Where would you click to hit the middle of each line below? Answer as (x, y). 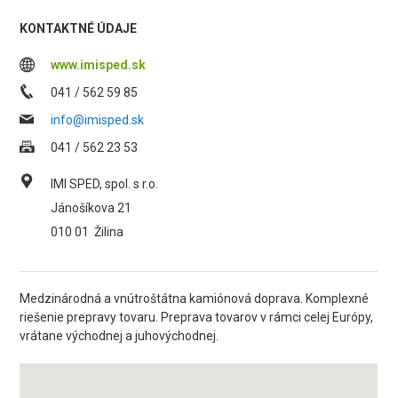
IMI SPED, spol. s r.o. (105, 184)
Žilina (109, 232)
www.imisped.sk (99, 65)
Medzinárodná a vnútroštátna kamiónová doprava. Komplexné (195, 298)
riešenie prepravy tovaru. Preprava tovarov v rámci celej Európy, (197, 317)
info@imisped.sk (98, 120)
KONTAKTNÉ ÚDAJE (79, 28)
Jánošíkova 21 (92, 208)
